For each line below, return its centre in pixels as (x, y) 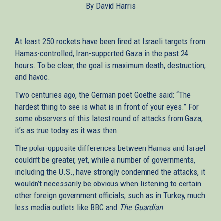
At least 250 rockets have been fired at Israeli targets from (110, 41)
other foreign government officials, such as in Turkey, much (110, 195)
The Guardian (141, 207)
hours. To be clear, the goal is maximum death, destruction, (110, 65)
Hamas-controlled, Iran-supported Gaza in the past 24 (102, 53)
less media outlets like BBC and (67, 207)
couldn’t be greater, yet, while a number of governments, (105, 160)
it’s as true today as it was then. (67, 130)
